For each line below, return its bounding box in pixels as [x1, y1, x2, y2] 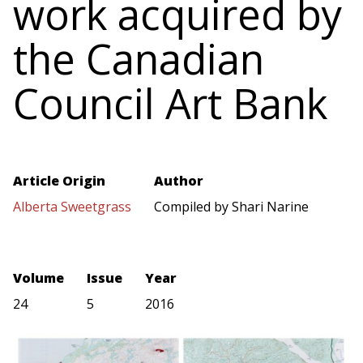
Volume [13, 269, 64, 288]
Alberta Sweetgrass [13, 198, 131, 216]
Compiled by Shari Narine [154, 198, 309, 216]
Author [154, 172, 203, 190]
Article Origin [13, 172, 105, 190]
